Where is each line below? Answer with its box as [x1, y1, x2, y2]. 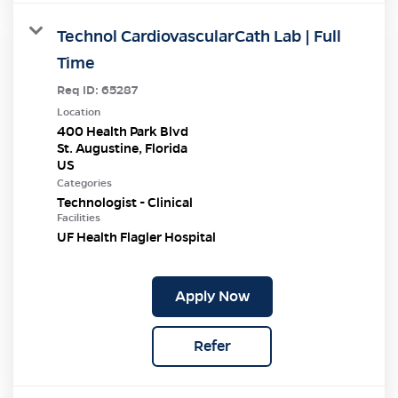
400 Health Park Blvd [57, 123, 188, 139]
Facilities [57, 211, 100, 224]
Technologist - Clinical [57, 194, 193, 211]
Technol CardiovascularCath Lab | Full [57, 25, 341, 46]
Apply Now [174, 286, 250, 306]
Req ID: [57, 82, 101, 98]
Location [57, 105, 100, 118]
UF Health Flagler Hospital [57, 228, 216, 245]
